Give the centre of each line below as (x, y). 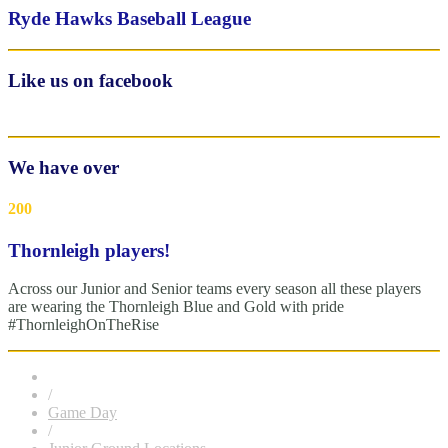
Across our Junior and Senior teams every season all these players (214, 289)
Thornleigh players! (89, 250)
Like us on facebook (90, 80)
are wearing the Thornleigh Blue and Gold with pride (176, 307)
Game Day (82, 413)
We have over (63, 167)
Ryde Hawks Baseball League (129, 19)
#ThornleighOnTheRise (83, 325)
